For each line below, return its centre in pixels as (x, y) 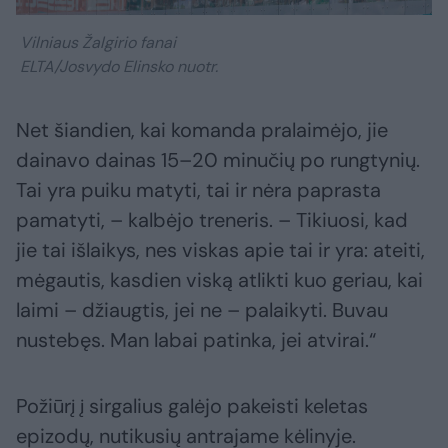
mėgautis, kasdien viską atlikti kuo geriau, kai (219, 279)
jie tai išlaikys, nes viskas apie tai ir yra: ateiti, (220, 249)
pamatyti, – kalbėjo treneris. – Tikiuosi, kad (212, 219)
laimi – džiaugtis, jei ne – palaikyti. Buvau (202, 309)
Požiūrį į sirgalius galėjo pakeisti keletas (192, 405)
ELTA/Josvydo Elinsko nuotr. (117, 66)
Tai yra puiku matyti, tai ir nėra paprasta (198, 189)
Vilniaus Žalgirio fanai (96, 42)
